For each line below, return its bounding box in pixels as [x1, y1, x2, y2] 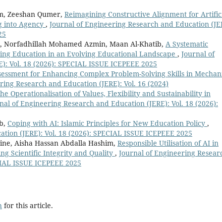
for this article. [2, 200, 53, 210]
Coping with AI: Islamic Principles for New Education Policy [7, 118, 207, 128]
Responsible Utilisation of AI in [117, 138, 219, 148]
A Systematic [166, 39, 208, 49]
